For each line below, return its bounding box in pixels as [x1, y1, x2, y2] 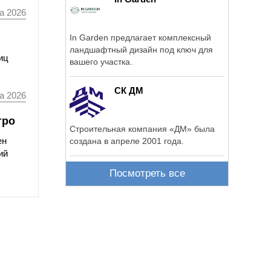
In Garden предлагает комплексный [70, 32, 211, 42]
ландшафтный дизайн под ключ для [70, 44, 213, 54]
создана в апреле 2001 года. [70, 135, 184, 146]
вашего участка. [70, 56, 132, 67]
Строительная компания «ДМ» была [70, 123, 215, 134]
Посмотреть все [109, 168, 185, 180]
